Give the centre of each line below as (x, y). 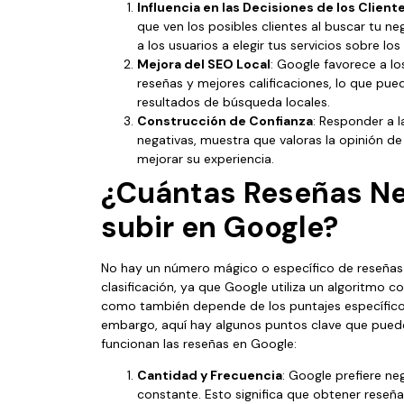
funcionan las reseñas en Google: (199, 343)
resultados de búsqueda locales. (234, 101)
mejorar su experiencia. (206, 158)
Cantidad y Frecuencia (210, 375)
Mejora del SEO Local (204, 64)
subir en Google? (220, 227)
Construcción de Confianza (225, 120)
